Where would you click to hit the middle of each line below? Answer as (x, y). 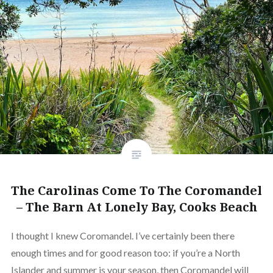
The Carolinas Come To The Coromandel (136, 190)
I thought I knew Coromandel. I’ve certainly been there (122, 235)
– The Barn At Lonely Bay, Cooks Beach (136, 207)
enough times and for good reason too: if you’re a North (125, 252)
